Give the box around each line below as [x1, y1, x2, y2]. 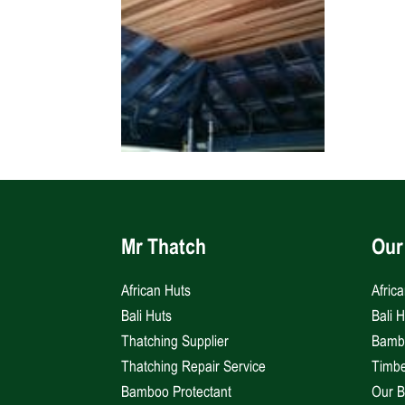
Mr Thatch [121, 239, 207, 259]
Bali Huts [121, 306, 173, 325]
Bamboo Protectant [121, 382, 232, 401]
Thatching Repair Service [121, 357, 267, 376]
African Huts [121, 281, 192, 300]
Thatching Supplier [121, 332, 230, 351]
